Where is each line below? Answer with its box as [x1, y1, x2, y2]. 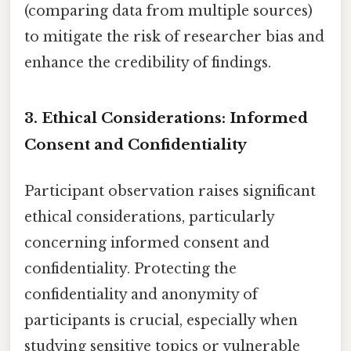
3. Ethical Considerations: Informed [24, 109, 308, 128]
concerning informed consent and [24, 234, 270, 252]
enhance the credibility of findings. [24, 54, 271, 72]
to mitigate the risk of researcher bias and [24, 28, 324, 46]
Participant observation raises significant [24, 183, 316, 201]
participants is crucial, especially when [24, 312, 298, 330]
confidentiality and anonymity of [24, 286, 258, 304]
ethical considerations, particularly [24, 208, 274, 226]
